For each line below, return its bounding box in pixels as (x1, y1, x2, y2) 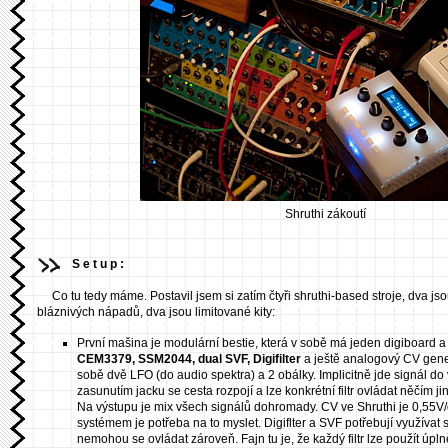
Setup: (72, 257, 127, 272)
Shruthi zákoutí (285, 207, 366, 222)
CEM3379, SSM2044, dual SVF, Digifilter (77, 352, 301, 367)
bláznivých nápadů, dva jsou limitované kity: (37, 305, 275, 320)
